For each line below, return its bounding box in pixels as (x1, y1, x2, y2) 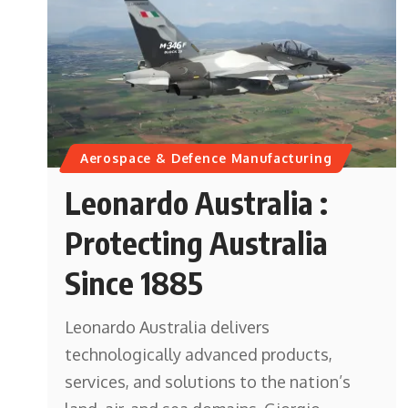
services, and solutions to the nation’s (65, 372, 352, 392)
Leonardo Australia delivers (65, 317, 270, 337)
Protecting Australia (65, 223, 329, 261)
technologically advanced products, (65, 344, 333, 364)
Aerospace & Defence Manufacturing (79, 150, 332, 167)
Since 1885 (65, 263, 204, 301)
